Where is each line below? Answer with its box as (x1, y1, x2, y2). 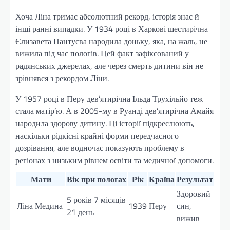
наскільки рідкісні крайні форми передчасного (15, 129, 179, 142)
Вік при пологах (67, 173, 126, 186)
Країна (149, 173, 175, 186)
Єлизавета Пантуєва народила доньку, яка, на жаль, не (15, 35, 207, 48)
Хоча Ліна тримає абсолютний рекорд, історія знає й (15, 10, 199, 23)
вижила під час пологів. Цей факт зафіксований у (15, 47, 189, 60)
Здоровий (177, 187, 210, 200)
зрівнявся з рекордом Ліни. (15, 72, 109, 85)
